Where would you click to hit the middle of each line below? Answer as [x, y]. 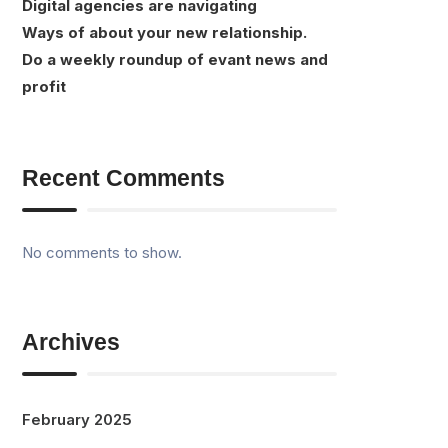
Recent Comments [124, 177]
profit [44, 86]
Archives [71, 341]
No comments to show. [102, 252]
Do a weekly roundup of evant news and [175, 59]
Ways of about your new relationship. [165, 32]
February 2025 [77, 419]
